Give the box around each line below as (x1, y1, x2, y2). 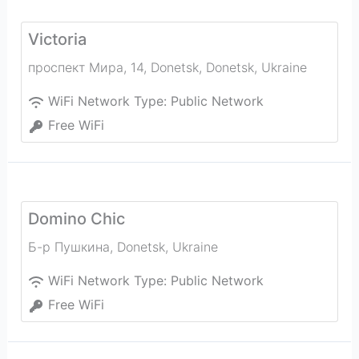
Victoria (27, 30, 87, 49)
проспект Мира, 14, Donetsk (27, 59, 199, 75)
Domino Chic (27, 209, 125, 228)
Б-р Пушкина (27, 239, 110, 255)
